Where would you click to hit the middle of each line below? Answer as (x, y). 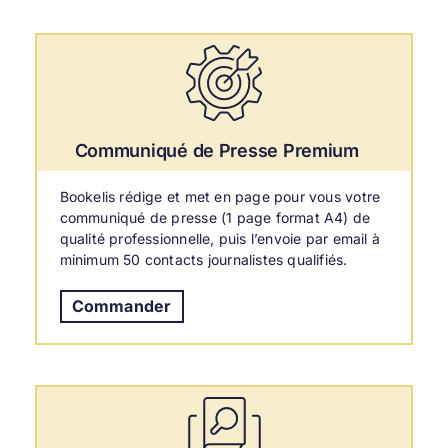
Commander (121, 305)
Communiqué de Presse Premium (216, 150)
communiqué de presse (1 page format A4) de (215, 217)
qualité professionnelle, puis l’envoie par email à (220, 238)
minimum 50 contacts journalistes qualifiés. (203, 259)
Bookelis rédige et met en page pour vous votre (220, 196)
